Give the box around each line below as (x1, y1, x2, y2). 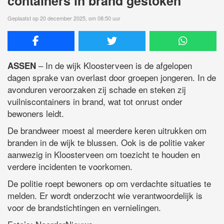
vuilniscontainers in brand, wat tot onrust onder (7, 94, 182, 107)
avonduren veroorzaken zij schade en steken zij (7, 82, 186, 95)
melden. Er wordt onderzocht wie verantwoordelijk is (7, 188, 202, 201)
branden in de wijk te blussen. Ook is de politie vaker (7, 135, 205, 148)
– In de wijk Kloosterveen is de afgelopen (36, 58, 192, 71)
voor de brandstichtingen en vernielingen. (7, 200, 161, 213)
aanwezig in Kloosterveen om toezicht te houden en (7, 147, 200, 160)
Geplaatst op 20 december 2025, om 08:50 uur (7, 13, 120, 22)
